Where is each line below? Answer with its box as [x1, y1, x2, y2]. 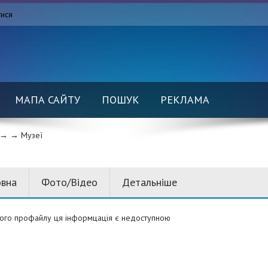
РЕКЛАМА [160, 93, 209, 106]
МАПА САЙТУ [15, 93, 80, 106]
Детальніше [121, 175, 177, 189]
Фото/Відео [41, 175, 98, 189]
